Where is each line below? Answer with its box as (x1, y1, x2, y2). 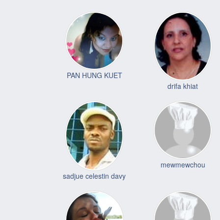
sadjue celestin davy (63, 171, 126, 181)
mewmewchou (160, 160, 205, 170)
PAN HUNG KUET (66, 70, 122, 80)
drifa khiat (167, 81, 198, 91)
